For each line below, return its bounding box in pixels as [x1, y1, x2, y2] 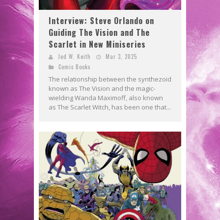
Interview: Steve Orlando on [49, 14, 154, 27]
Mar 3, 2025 [106, 52, 137, 60]
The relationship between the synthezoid [49, 74, 171, 83]
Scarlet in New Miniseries [49, 38, 146, 50]
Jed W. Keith [58, 52, 91, 60]
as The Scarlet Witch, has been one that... [49, 102, 171, 111]
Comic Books [58, 62, 91, 71]
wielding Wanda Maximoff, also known [49, 93, 163, 102]
